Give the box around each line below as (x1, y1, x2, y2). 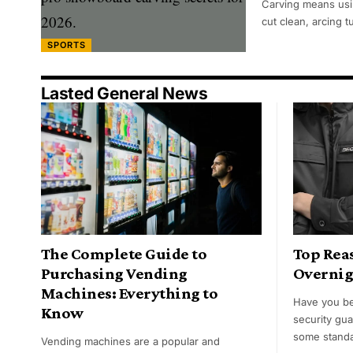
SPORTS (46, 39, 86, 50)
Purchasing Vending (41, 264, 188, 284)
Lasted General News (41, 84, 208, 104)
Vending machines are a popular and (41, 335, 220, 348)
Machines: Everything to (41, 284, 218, 303)
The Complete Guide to (41, 244, 207, 264)
